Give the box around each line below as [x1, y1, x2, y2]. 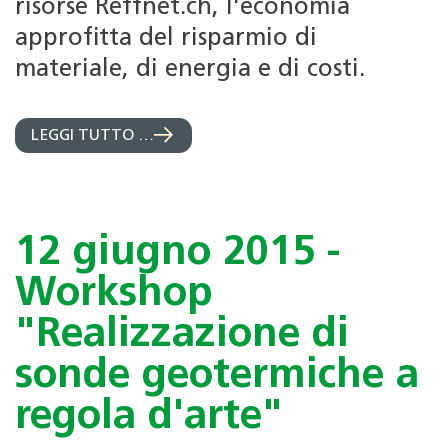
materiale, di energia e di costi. [15, 57, 365, 82]
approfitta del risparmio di [15, 26, 317, 51]
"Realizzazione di [15, 314, 349, 356]
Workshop [15, 273, 212, 315]
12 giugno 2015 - [15, 232, 340, 274]
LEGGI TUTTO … [31, 128, 154, 145]
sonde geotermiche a [15, 355, 419, 397]
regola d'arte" [15, 396, 283, 438]
